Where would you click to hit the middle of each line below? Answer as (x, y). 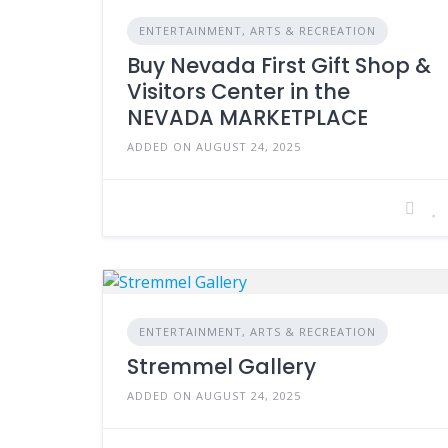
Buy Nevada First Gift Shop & (279, 65)
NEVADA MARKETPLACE (247, 117)
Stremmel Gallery (221, 366)
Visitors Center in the (238, 91)
